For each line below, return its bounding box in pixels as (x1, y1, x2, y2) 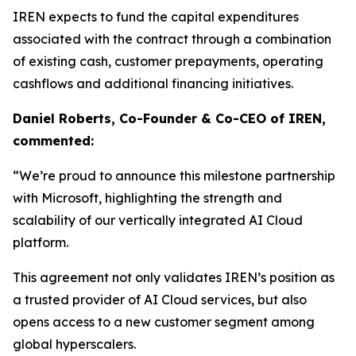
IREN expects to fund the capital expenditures (13, 9, 299, 25)
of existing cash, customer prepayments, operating (13, 53, 323, 69)
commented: (13, 133, 94, 149)
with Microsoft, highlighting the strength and (13, 190, 282, 206)
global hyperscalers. (13, 336, 136, 352)
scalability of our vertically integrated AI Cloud (13, 212, 303, 228)
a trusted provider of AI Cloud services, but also (13, 292, 307, 308)
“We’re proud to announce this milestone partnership (13, 168, 335, 184)
